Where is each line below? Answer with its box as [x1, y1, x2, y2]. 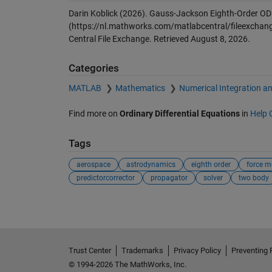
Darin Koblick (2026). [68, 8, 149, 18]
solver [203, 174, 223, 182]
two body [238, 174, 269, 182]
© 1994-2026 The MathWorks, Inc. [68, 259, 186, 269]
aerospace [76, 160, 110, 169]
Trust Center [68, 245, 111, 255]
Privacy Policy [173, 245, 221, 255]
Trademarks [121, 245, 163, 255]
